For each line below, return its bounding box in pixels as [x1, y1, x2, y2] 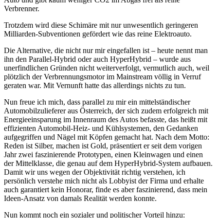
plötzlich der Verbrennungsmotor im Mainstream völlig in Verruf [4, 72, 201, 81]
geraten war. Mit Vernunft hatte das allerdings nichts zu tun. [4, 81, 186, 90]
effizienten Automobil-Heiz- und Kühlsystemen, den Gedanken [4, 124, 198, 132]
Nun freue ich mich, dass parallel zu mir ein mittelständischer [4, 97, 190, 106]
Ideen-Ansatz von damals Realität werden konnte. [4, 194, 157, 202]
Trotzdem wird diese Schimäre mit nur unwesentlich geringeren [4, 20, 198, 29]
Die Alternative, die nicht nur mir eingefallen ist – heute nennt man [4, 46, 208, 54]
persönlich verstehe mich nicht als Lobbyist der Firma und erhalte [4, 176, 204, 185]
